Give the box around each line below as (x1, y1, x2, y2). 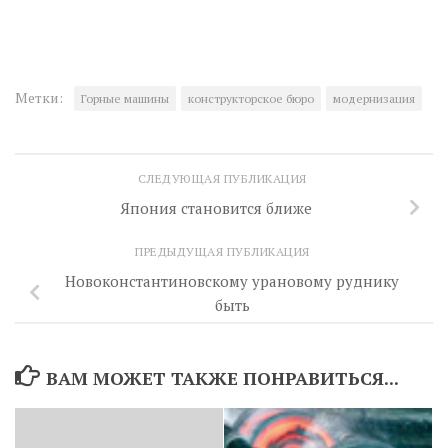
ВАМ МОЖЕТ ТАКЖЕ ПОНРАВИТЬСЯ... (45, 365, 399, 390)
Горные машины (81, 91, 169, 106)
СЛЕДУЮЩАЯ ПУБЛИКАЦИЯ (137, 171, 311, 186)
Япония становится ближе (120, 197, 312, 218)
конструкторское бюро (188, 91, 314, 106)
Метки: (15, 88, 63, 107)
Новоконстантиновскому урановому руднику (65, 270, 399, 291)
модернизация (333, 91, 415, 106)
